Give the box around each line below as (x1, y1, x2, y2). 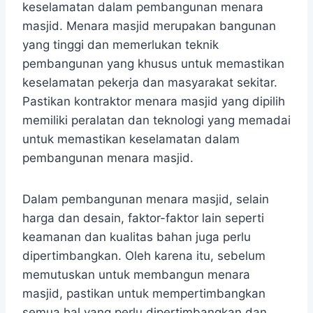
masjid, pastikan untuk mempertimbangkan (22, 286, 265, 301)
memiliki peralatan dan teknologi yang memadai (22, 113, 291, 128)
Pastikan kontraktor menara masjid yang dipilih (22, 94, 285, 109)
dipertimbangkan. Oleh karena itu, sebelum (22, 249, 265, 263)
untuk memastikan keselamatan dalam (22, 132, 240, 147)
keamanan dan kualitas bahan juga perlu (22, 230, 251, 245)
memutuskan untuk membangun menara (22, 268, 250, 282)
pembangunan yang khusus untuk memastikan (22, 57, 284, 71)
